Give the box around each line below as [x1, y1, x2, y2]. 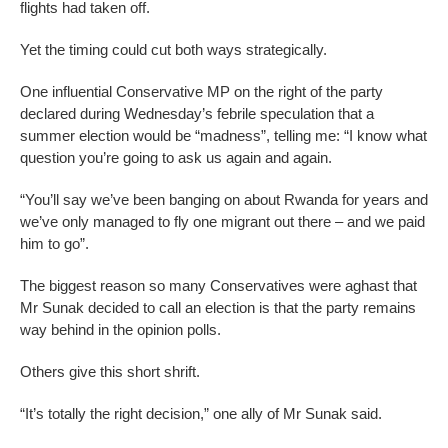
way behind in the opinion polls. [20, 321, 221, 339]
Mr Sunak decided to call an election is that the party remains [20, 299, 416, 317]
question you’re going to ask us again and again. [20, 149, 332, 167]
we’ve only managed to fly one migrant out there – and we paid [20, 213, 425, 231]
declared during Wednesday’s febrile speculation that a [20, 105, 374, 123]
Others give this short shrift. [20, 363, 200, 381]
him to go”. [20, 235, 89, 253]
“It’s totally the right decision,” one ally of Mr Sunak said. [20, 405, 382, 423]
